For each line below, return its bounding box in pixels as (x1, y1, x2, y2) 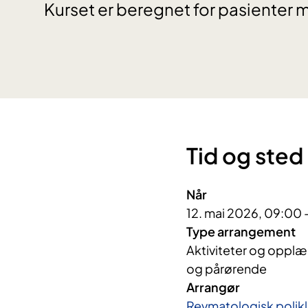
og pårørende (186, 261, 267, 277)
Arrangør (186, 279, 240, 296)
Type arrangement (186, 223, 296, 240)
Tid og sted (186, 142, 303, 170)
